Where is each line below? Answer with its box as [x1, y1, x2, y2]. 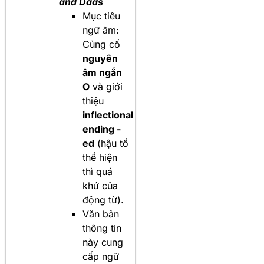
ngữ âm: [82, 24, 119, 36]
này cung [82, 236, 123, 248]
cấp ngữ [82, 250, 119, 262]
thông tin [82, 222, 121, 234]
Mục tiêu [82, 10, 120, 22]
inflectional [82, 109, 133, 121]
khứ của [82, 180, 118, 192]
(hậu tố [94, 137, 128, 149]
